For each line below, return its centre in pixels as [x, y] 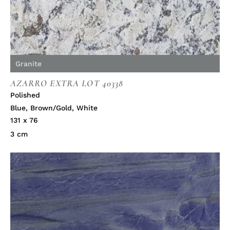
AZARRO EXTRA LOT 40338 [67, 83]
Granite [28, 64]
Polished [25, 95]
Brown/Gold [51, 108]
